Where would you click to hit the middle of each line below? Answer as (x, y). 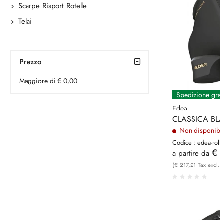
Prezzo (30, 62)
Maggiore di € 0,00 (48, 81)
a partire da (191, 153)
